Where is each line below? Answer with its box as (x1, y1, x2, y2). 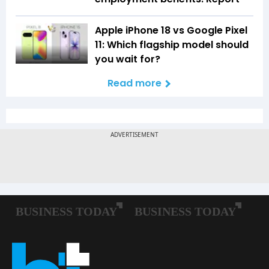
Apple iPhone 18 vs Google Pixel (95, 23, 247, 37)
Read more (107, 76, 162, 90)
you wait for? (95, 52, 160, 66)
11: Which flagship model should (95, 37, 249, 52)
